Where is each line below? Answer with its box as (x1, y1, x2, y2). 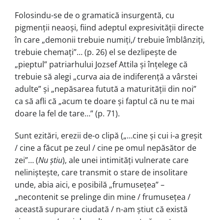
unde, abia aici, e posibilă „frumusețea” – (15, 179, 165, 190)
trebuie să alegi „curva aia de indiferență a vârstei (15, 71, 197, 82)
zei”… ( (15, 154, 38, 165)
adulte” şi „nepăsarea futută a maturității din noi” (15, 83, 196, 94)
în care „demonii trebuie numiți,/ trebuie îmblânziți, (15, 34, 205, 45)
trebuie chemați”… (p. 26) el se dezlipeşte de (15, 46, 177, 57)
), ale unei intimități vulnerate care (62, 154, 189, 165)
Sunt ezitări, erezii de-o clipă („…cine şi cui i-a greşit (15, 130, 202, 141)
